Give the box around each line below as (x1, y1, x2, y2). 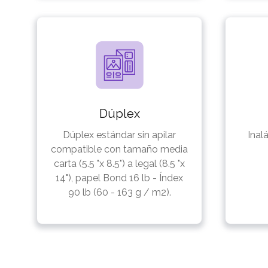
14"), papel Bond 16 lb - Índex (56, 172, 183, 184)
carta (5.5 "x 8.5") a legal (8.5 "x (54, 157, 185, 169)
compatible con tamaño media (51, 143, 188, 155)
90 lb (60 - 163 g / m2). (68, 186, 171, 198)
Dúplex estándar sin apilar (63, 129, 176, 141)
